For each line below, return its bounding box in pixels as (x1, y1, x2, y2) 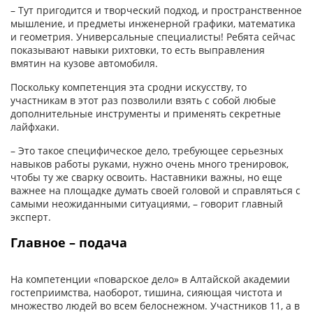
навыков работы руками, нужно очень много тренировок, (10, 156, 289, 170)
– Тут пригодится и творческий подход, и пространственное (10, 3, 302, 17)
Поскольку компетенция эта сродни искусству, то (10, 80, 247, 94)
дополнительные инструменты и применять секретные (10, 106, 281, 120)
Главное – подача (10, 233, 127, 251)
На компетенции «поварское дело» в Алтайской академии (10, 272, 290, 286)
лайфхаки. (10, 119, 59, 133)
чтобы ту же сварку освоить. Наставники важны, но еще (10, 170, 282, 184)
